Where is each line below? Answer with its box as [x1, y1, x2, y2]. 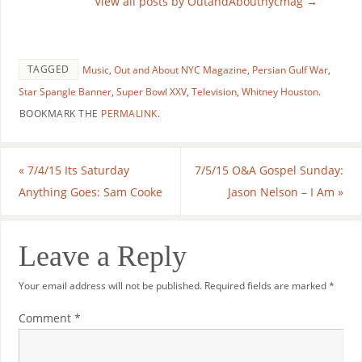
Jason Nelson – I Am [228, 184, 339, 200]
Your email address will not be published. [18, 279, 202, 293]
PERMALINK [101, 107, 158, 121]
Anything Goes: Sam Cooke [18, 184, 162, 200]
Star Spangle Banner [18, 85, 112, 99]
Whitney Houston [241, 85, 318, 99]
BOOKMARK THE [19, 107, 102, 121]
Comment [18, 309, 74, 326]
